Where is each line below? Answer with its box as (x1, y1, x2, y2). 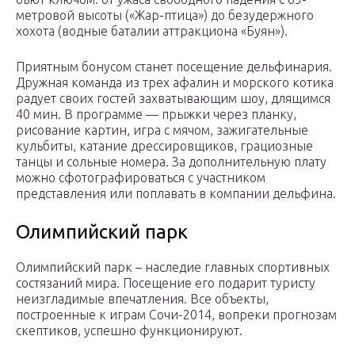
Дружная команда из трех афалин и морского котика (16, 75, 334, 90)
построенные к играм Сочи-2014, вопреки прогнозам (16, 307, 337, 323)
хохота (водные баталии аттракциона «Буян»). (16, 24, 288, 39)
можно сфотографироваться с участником (16, 170, 265, 185)
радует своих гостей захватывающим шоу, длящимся (16, 91, 330, 106)
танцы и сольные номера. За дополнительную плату (16, 155, 326, 170)
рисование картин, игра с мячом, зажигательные (16, 123, 308, 138)
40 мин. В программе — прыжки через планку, (16, 107, 296, 122)
